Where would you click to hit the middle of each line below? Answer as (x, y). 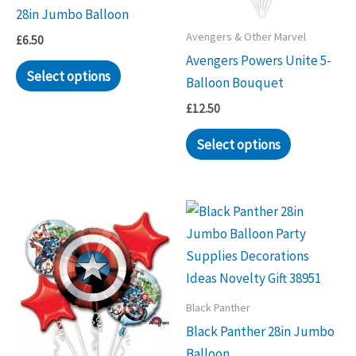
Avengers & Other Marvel (246, 37)
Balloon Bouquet (235, 83)
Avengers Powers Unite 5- (259, 61)
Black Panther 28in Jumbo (260, 331)
